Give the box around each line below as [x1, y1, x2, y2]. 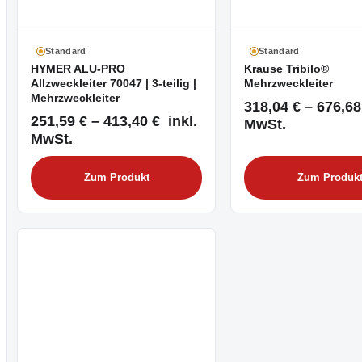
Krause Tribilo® [244, 62, 329, 75]
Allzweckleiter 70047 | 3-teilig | [31, 77, 196, 90]
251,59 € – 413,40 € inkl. [31, 112, 197, 129]
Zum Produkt [83, 171, 149, 183]
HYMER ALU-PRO [31, 62, 125, 75]
